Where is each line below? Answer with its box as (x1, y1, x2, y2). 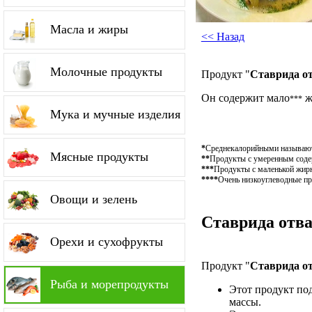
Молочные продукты (50, 65, 162, 79)
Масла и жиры (50, 22, 128, 36)
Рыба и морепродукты (50, 277, 169, 291)
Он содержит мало (201, 91, 290, 104)
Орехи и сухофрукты (50, 235, 163, 249)
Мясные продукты (50, 150, 148, 164)
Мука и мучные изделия (50, 107, 180, 121)
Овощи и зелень (50, 192, 137, 206)
